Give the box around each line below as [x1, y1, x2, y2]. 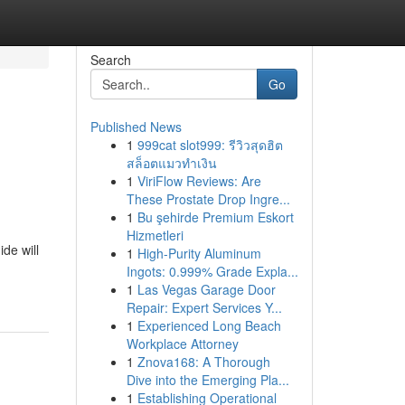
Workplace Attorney [126, 334, 239, 353]
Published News [89, 118, 182, 136]
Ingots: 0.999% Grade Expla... [126, 262, 298, 280]
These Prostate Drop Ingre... [126, 190, 290, 208]
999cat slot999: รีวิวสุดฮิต [137, 136, 283, 154]
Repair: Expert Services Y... [126, 298, 282, 316]
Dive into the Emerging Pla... [126, 371, 289, 389]
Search [89, 51, 131, 69]
